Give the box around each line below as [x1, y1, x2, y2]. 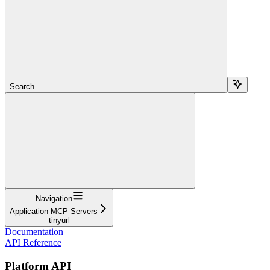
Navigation [35, 193, 72, 203]
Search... [10, 81, 42, 91]
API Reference [5, 237, 61, 248]
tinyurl [48, 215, 70, 225]
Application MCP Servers [10, 206, 98, 216]
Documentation [5, 226, 63, 237]
